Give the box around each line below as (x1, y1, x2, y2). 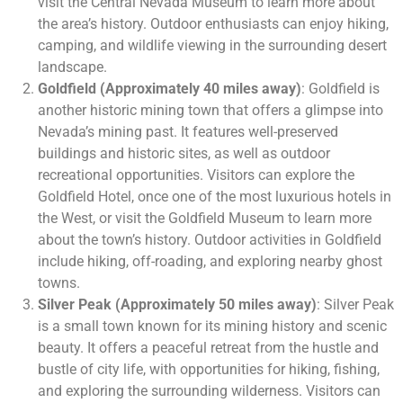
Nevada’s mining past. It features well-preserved (38, 123, 338, 141)
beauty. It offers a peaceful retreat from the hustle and (38, 339, 379, 357)
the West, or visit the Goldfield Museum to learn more (38, 210, 372, 228)
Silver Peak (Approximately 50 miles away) (38, 296, 317, 314)
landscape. (38, 58, 107, 76)
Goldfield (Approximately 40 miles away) (38, 80, 301, 98)
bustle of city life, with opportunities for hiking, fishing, (38, 361, 380, 379)
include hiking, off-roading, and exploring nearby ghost (38, 253, 382, 271)
